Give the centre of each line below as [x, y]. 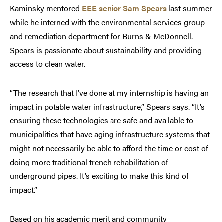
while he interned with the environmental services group [107, 22]
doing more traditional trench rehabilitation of [89, 162]
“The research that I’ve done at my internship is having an [109, 93]
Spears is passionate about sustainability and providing [106, 50]
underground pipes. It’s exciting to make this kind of [99, 176]
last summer [189, 8]
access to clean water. [48, 64]
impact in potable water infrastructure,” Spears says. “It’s [107, 107]
